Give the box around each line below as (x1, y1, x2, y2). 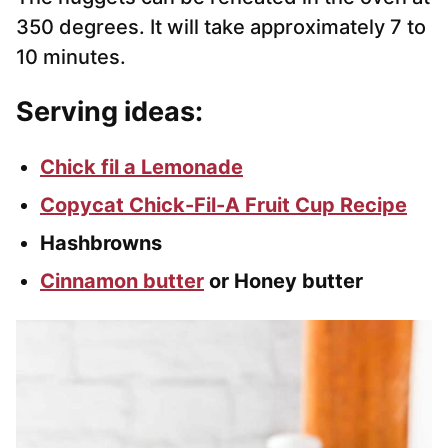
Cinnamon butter (40, 269, 204, 294)
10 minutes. (16, 45, 126, 70)
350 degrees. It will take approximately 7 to (16, 15, 426, 40)
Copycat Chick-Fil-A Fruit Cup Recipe (40, 193, 407, 218)
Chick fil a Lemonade (40, 155, 243, 180)
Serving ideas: (16, 95, 203, 129)
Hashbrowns (40, 231, 162, 256)
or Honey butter (204, 269, 363, 294)
